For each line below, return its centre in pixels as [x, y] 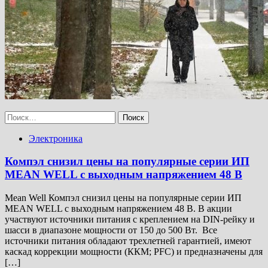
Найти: [19, 115]
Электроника [56, 138]
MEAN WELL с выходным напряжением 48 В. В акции [118, 208]
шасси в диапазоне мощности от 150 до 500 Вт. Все [111, 230]
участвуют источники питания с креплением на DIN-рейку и [130, 219]
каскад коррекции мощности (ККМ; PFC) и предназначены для [134, 251]
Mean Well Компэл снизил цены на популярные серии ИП [123, 197]
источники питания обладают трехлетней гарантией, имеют [128, 240]
